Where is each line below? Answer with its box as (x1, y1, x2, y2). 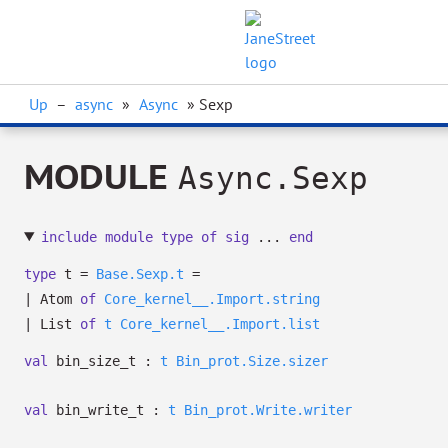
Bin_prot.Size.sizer (176, 353, 328, 369)
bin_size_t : (48, 353, 160, 369)
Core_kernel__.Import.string (104, 291, 320, 307)
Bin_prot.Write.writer (184, 402, 352, 418)
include (40, 229, 97, 245)
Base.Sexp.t (96, 266, 184, 282)
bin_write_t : (48, 402, 168, 418)
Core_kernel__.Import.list (120, 316, 320, 332)
